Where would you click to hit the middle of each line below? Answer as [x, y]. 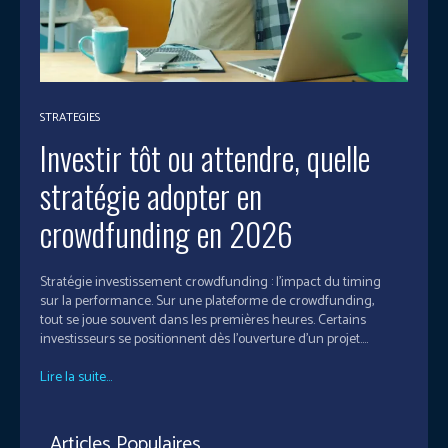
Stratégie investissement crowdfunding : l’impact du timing [210, 282]
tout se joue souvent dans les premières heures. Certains [203, 320]
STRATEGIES [70, 117]
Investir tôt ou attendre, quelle [205, 157]
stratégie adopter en [151, 195]
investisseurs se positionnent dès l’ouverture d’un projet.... [204, 339]
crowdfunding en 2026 [166, 233]
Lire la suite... [76, 377]
